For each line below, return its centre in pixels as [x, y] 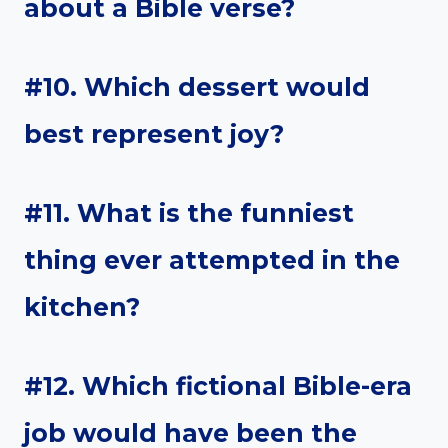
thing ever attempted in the [212, 260]
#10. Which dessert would [197, 87]
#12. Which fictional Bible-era [218, 386]
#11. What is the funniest [189, 213]
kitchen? [82, 307]
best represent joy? [154, 134]
